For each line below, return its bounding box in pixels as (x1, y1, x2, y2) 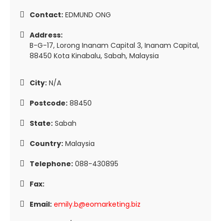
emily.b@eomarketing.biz (54, 199, 141, 210)
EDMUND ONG (63, 10, 111, 20)
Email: (30, 199, 52, 210)
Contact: (30, 10, 63, 20)
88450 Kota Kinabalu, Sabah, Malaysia (30, 51, 159, 61)
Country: (30, 139, 63, 149)
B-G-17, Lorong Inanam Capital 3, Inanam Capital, (30, 40, 199, 50)
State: (30, 118, 53, 129)
